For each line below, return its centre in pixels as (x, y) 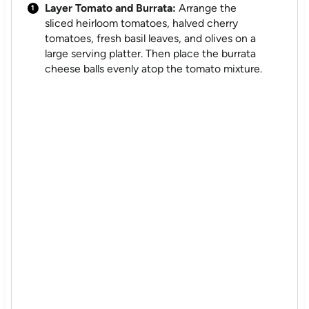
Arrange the (207, 8)
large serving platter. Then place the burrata (151, 54)
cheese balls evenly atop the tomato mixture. (154, 69)
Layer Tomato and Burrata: (111, 8)
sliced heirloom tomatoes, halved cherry (142, 23)
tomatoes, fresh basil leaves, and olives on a (151, 39)
